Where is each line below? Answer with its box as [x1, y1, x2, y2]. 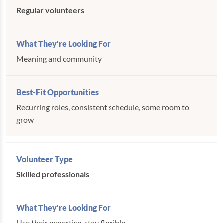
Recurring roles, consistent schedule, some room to [16, 102, 189, 111]
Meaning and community [16, 54, 102, 63]
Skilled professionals [16, 169, 89, 179]
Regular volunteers [16, 5, 84, 15]
